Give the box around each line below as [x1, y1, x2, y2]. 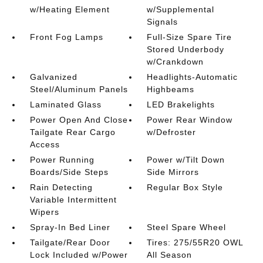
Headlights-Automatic [147, 72, 238, 82]
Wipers [29, 207, 59, 217]
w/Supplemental [147, 5, 215, 14]
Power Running [29, 155, 95, 164]
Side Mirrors [147, 167, 200, 177]
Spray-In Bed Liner [29, 222, 110, 232]
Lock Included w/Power [29, 250, 128, 259]
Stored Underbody [147, 45, 225, 54]
